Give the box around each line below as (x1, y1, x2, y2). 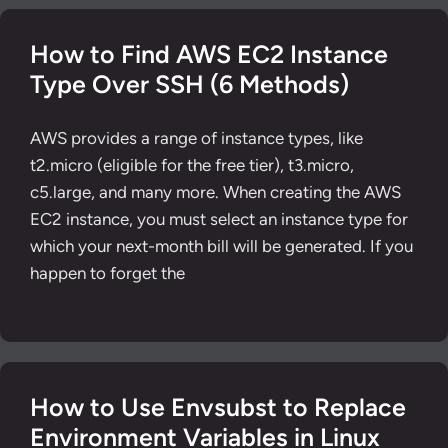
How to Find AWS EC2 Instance (30, 39, 388, 69)
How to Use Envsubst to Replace (30, 392, 406, 422)
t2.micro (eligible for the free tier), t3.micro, (30, 154, 354, 175)
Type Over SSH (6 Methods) (30, 69, 349, 99)
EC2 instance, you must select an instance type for (30, 208, 408, 229)
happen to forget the (30, 262, 185, 283)
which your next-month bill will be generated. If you (30, 235, 413, 256)
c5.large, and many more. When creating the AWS (30, 181, 401, 202)
